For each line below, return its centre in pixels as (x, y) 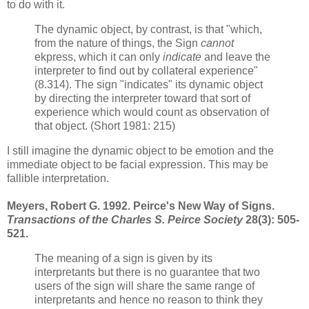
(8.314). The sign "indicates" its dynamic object (149, 84)
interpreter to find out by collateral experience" (146, 70)
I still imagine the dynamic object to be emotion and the (140, 150)
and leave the (236, 57)
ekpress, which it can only (99, 57)
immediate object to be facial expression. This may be (138, 164)
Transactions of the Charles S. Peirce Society (125, 219)
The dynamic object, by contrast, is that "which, (148, 29)
